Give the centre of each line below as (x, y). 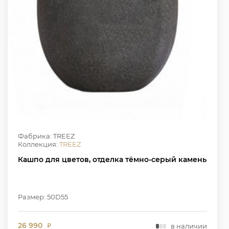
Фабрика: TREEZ (46, 136)
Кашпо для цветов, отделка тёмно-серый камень (112, 160)
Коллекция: (39, 144)
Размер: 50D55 (43, 197)
